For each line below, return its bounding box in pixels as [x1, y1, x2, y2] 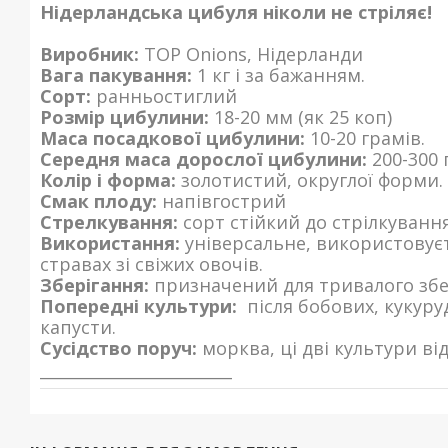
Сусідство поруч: [40, 336, 197, 360]
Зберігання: [40, 273, 149, 297]
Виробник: [40, 42, 139, 66]
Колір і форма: [40, 168, 176, 192]
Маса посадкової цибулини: [40, 126, 305, 150]
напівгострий [157, 189, 286, 213]
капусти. [40, 315, 121, 339]
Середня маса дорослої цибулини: [40, 147, 367, 171]
